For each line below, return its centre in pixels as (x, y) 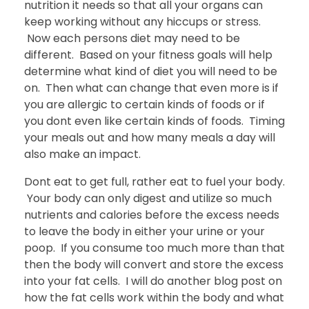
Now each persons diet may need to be (132, 38)
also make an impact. (82, 154)
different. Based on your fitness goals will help (148, 54)
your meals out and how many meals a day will (150, 137)
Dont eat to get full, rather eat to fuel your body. (154, 181)
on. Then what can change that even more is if (151, 88)
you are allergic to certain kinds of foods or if (144, 104)
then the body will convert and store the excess (154, 264)
